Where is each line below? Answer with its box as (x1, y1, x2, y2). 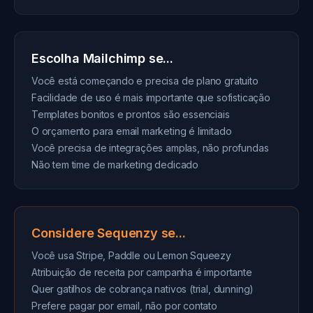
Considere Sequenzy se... (31, 226, 186, 240)
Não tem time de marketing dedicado (31, 159, 199, 170)
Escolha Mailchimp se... (31, 51, 173, 66)
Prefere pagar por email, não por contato (31, 300, 217, 312)
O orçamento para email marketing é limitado (31, 125, 232, 137)
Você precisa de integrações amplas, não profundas (31, 142, 269, 154)
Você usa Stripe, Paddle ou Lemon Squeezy (31, 249, 231, 261)
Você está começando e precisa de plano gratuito (31, 75, 259, 87)
